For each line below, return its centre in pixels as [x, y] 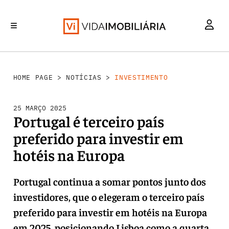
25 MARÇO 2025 [40, 108]
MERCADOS [73, 64]
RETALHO [178, 64]
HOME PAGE [33, 77]
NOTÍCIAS [84, 77]
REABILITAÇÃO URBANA [126, 64]
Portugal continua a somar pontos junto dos [109, 181]
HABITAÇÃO [211, 64]
